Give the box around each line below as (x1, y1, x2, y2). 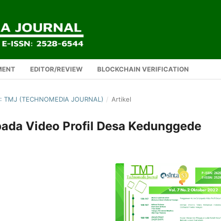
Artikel (111, 95, 131, 103)
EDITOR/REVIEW (30, 65, 82, 73)
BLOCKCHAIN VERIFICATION (97, 65, 189, 73)
